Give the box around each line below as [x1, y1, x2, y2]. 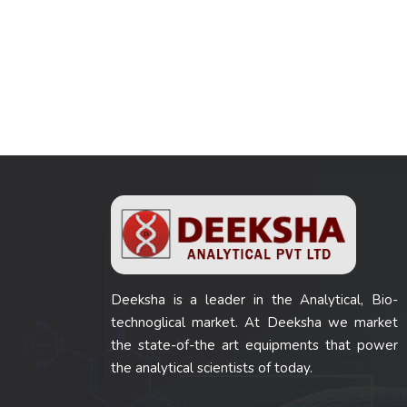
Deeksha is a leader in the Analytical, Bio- [111, 290, 398, 309]
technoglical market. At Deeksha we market [111, 313, 398, 332]
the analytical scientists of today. [111, 358, 313, 377]
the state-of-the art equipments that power [111, 335, 398, 354]
